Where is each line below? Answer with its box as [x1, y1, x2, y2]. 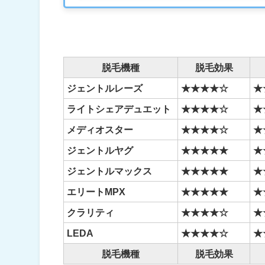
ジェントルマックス [67, 166, 153, 176]
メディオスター [67, 125, 134, 135]
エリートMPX [67, 187, 126, 197]
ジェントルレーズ [67, 83, 143, 93]
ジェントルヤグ [67, 146, 134, 156]
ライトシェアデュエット [67, 104, 174, 114]
